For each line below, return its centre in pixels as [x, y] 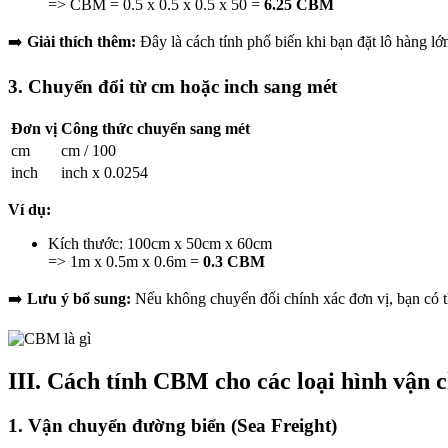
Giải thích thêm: [81, 42]
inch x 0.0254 [104, 172]
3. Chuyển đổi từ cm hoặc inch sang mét [172, 87]
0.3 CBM [234, 261]
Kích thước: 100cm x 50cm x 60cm [160, 243]
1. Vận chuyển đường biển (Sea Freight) [172, 425]
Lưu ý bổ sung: [79, 298]
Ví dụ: [29, 209]
